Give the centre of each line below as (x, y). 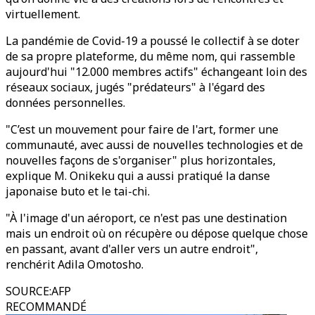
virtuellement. (43, 14)
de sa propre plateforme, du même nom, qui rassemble (150, 56)
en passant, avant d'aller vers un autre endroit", (132, 249)
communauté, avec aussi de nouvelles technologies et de (154, 145)
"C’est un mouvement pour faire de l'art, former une (142, 129)
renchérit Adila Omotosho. (75, 264)
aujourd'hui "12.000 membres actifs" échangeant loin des (156, 72)
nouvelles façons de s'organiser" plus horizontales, (141, 160)
